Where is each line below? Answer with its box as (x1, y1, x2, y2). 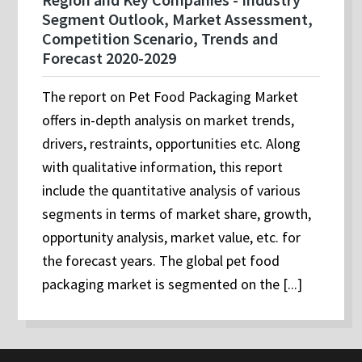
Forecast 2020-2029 (42, 48, 177, 69)
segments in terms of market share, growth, (42, 204, 312, 224)
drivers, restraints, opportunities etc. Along (42, 134, 301, 154)
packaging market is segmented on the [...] (42, 275, 303, 294)
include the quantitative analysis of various (42, 181, 301, 200)
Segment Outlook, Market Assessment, (42, 9, 314, 30)
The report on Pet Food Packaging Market (42, 87, 299, 107)
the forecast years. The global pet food (42, 251, 280, 271)
